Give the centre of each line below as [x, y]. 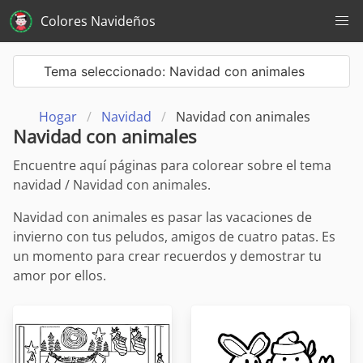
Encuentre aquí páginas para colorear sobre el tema [172, 166]
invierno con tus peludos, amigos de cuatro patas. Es [174, 237]
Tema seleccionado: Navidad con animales [174, 71]
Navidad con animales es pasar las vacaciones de [162, 218]
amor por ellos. [60, 276]
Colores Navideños [98, 21]
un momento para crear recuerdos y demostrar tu [167, 256]
